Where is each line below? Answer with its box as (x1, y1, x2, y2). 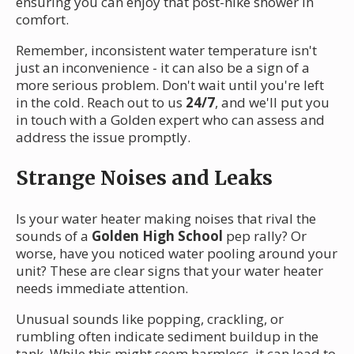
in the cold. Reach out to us (16, 92, 186, 111)
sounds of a (16, 226, 92, 245)
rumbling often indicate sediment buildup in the (16, 326, 318, 345)
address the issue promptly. (16, 127, 190, 146)
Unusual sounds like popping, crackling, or (16, 309, 284, 328)
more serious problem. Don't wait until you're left (16, 75, 324, 94)
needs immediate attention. (16, 278, 188, 297)
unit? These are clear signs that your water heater (16, 261, 323, 280)
